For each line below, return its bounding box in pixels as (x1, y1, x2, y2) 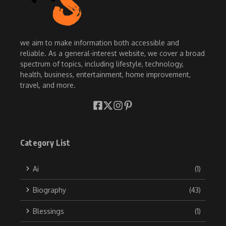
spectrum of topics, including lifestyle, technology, (20, 59, 184, 68)
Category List (20, 137, 71, 148)
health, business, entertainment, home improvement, (20, 70, 191, 79)
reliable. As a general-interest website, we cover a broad (20, 48, 205, 58)
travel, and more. (20, 80, 76, 89)
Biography (33, 185, 66, 194)
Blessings (33, 206, 64, 215)
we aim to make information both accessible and (20, 38, 179, 47)
